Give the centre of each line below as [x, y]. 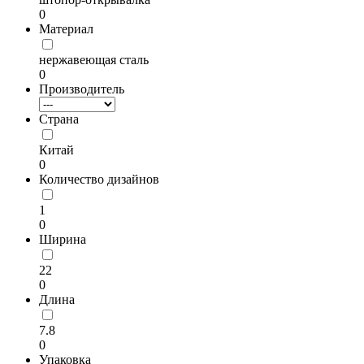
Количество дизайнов [99, 179]
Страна [59, 119]
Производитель [82, 89]
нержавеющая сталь [94, 60]
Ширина [63, 239]
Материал [66, 29]
